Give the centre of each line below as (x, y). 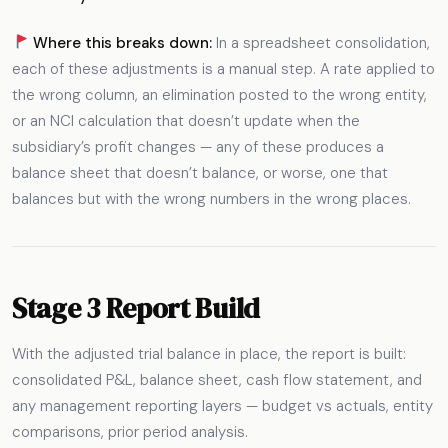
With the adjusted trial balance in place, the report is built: (209, 354)
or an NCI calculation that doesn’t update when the (186, 120)
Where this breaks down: (123, 42)
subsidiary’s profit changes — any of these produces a (198, 146)
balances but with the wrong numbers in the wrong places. (211, 198)
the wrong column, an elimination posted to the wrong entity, (219, 94)
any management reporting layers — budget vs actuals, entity (222, 406)
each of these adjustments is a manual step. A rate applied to (223, 68)
